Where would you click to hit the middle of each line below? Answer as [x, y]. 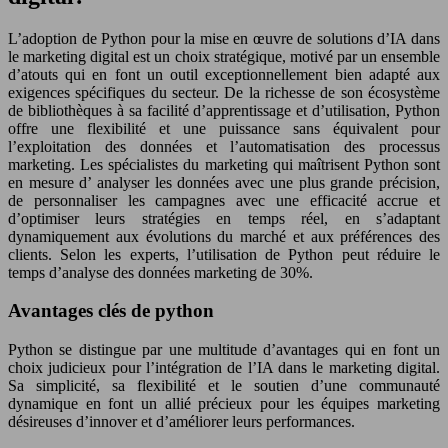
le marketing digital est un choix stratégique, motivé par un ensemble [224, 56]
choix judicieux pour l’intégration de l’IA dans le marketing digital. [224, 368]
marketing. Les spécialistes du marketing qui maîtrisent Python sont [224, 164]
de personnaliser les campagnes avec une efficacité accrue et [224, 200]
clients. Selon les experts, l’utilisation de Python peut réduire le [224, 254]
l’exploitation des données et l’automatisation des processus [224, 146]
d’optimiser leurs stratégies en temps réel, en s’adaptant [224, 218]
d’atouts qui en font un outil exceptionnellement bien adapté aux [224, 74]
